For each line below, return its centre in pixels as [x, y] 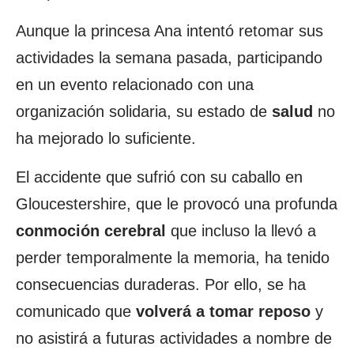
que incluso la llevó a [241, 231]
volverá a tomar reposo [223, 311]
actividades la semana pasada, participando [169, 58]
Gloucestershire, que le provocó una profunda [177, 204]
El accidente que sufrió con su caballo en [159, 177]
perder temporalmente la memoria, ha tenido [173, 258]
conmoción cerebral [91, 231]
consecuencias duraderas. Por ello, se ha [161, 284]
